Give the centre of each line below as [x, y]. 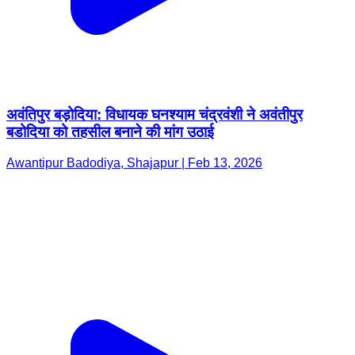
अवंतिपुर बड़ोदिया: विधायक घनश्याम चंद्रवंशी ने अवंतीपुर [155, 115]
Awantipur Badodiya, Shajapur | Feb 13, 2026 [134, 163]
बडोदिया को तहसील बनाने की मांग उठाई [110, 132]
